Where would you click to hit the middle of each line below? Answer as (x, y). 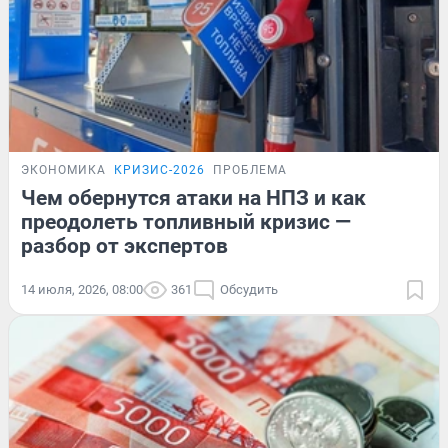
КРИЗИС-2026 (159, 170)
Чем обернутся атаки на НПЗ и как (193, 198)
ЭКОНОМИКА (63, 170)
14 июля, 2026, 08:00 (82, 290)
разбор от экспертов (124, 246)
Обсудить (249, 290)
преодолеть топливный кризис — (186, 222)
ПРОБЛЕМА (250, 170)
